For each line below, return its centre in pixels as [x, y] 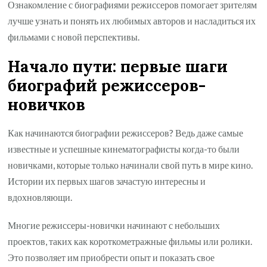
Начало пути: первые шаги [118, 66]
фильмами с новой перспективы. [74, 36]
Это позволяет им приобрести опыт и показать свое [111, 257]
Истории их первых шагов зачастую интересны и [107, 181]
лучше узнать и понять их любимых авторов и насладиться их [132, 20]
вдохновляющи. [40, 197]
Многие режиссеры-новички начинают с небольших [114, 225]
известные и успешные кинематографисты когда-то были [124, 148]
